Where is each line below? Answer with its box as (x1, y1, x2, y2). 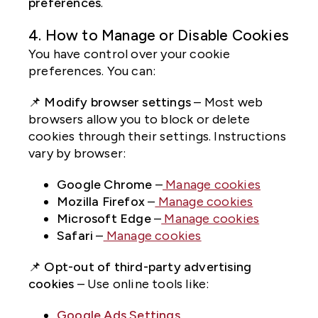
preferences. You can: (28, 63, 156, 79)
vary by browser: (28, 146, 126, 162)
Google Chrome (57, 177, 153, 193)
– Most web (191, 94, 263, 111)
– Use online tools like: (74, 276, 209, 292)
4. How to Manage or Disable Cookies (28, 26, 289, 45)
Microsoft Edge (57, 211, 151, 227)
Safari (57, 228, 94, 244)
